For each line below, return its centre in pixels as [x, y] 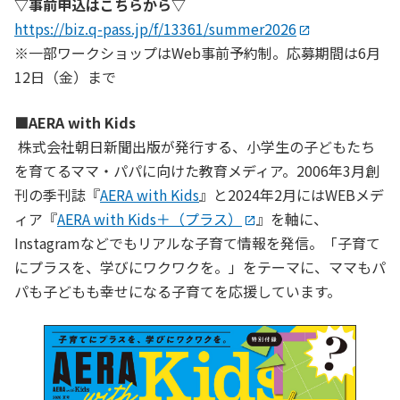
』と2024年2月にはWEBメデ [292, 194]
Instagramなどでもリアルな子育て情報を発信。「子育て [197, 242]
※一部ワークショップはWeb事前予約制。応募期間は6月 [197, 52]
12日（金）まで [65, 76]
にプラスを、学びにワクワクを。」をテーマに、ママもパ [200, 267]
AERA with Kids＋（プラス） [150, 218]
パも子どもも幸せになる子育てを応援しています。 [178, 291]
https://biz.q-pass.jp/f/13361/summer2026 [155, 28]
